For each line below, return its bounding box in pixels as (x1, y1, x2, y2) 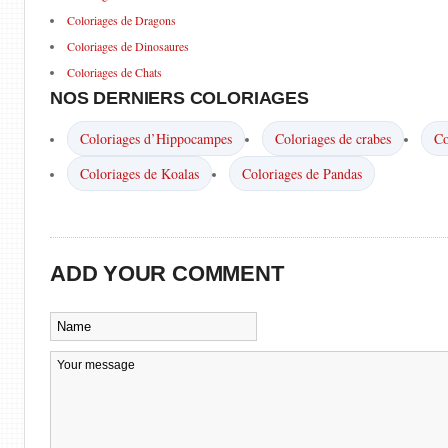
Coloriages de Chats (67, 64, 162, 80)
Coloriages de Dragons (67, 12, 176, 28)
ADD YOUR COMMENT (50, 261, 284, 286)
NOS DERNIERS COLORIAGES (50, 88, 309, 108)
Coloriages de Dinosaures (67, 38, 189, 54)
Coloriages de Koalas (80, 164, 199, 183)
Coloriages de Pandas (242, 164, 362, 183)
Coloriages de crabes (275, 129, 391, 148)
